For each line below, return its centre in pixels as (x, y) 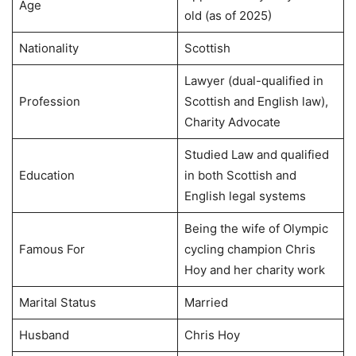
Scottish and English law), (256, 101)
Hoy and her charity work (254, 269)
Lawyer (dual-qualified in (253, 80)
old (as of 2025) (228, 15)
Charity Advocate (232, 122)
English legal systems (245, 195)
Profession (49, 101)
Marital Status (57, 302)
